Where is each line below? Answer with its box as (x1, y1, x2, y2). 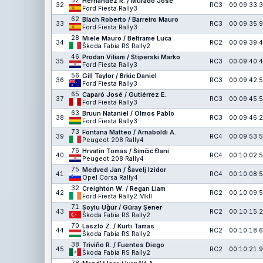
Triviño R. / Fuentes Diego (82, 241, 164, 249)
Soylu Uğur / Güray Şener (82, 204, 162, 211)
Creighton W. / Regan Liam (82, 185, 166, 193)
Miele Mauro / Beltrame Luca (82, 35, 171, 42)
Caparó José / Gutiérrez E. (82, 91, 166, 99)
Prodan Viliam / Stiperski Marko (82, 53, 180, 61)
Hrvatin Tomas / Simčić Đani (82, 147, 169, 155)
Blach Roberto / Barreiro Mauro (82, 16, 178, 23)
